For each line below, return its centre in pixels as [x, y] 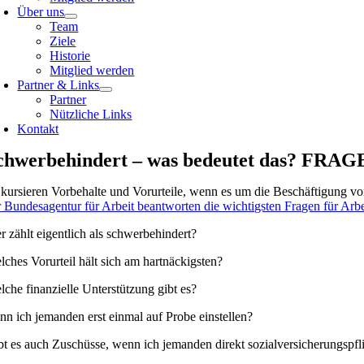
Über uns [41, 12]
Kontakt [38, 129]
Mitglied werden [92, 71]
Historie [70, 56]
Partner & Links [58, 85]
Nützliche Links [91, 115]
